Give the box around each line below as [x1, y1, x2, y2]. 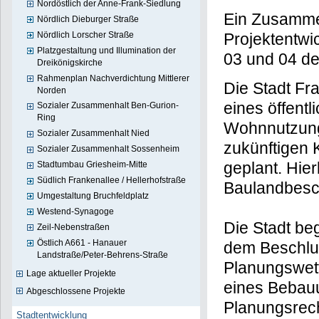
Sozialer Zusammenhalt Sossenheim [37, 144, 180, 155]
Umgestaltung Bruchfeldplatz [37, 191, 150, 202]
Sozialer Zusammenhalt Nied [37, 128, 150, 139]
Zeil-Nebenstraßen [37, 221, 110, 232]
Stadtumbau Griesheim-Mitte [37, 159, 148, 170]
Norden [37, 85, 67, 95]
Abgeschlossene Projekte [26, 286, 125, 296]
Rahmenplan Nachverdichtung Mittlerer [37, 73, 190, 83]
